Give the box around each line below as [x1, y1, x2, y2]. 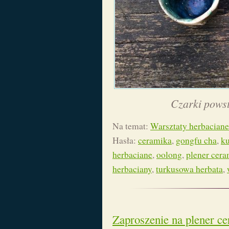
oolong [156, 148, 182, 161]
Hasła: [112, 134, 138, 146]
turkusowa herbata [156, 163, 223, 175]
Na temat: [112, 120, 150, 132]
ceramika [138, 134, 172, 146]
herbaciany [112, 163, 152, 175]
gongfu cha [176, 134, 217, 146]
